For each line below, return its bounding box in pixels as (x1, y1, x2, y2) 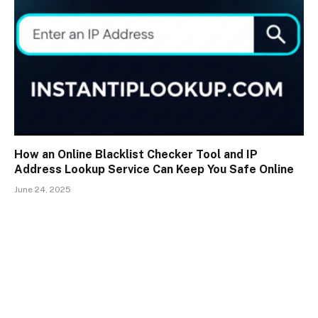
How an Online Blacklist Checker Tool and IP (14, 147, 258, 161)
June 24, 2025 (14, 184, 71, 194)
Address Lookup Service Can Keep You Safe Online (14, 162, 294, 176)
